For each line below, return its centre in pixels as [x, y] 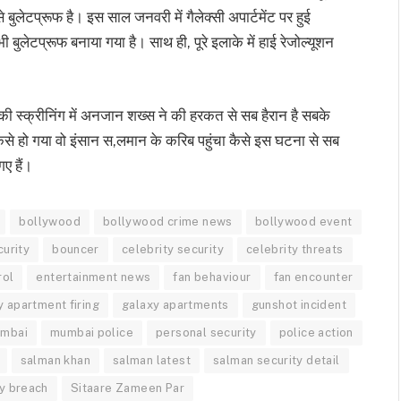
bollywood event [303, 221]
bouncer [76, 249]
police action [316, 332]
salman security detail [277, 360]
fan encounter [313, 277]
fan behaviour [212, 277]
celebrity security [172, 249]
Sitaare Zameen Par [127, 388]
